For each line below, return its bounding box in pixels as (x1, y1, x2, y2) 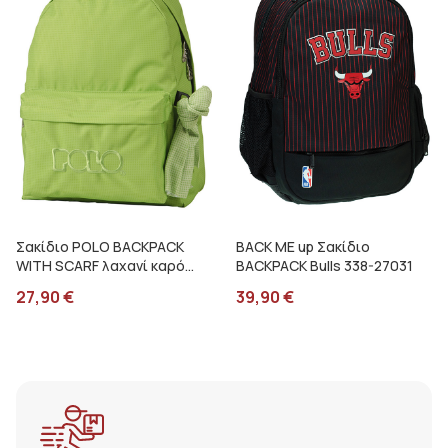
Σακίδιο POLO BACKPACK (16, 237, 184, 256)
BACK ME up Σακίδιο (236, 237, 370, 256)
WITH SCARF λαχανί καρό (16, 256, 185, 275)
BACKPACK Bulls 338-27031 (236, 256, 413, 275)
